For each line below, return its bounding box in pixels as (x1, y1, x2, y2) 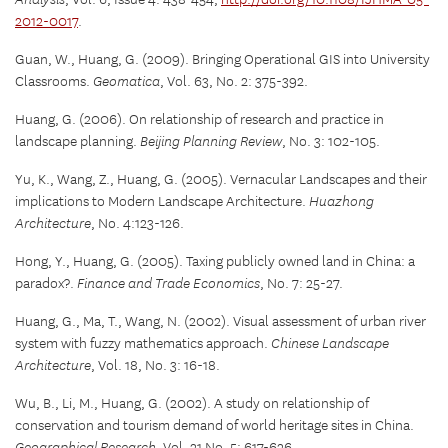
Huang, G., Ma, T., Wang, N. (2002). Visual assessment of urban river (15, 313, 426, 332)
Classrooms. (15, 73, 93, 92)
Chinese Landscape (271, 335, 389, 354)
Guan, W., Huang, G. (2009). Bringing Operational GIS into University (15, 51, 430, 70)
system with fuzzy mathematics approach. (15, 335, 271, 354)
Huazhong (309, 193, 374, 212)
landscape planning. (15, 133, 140, 152)
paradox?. (15, 275, 77, 294)
